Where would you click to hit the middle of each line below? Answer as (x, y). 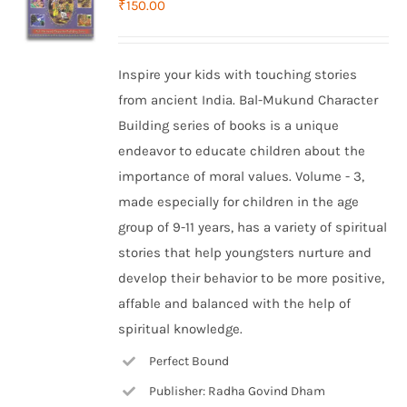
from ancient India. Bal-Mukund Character (248, 100)
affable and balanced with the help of (235, 303)
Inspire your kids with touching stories (238, 74)
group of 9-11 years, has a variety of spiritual (253, 227)
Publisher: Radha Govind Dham (237, 391)
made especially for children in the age (239, 202)
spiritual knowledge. (181, 329)
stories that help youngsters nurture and (245, 253)
